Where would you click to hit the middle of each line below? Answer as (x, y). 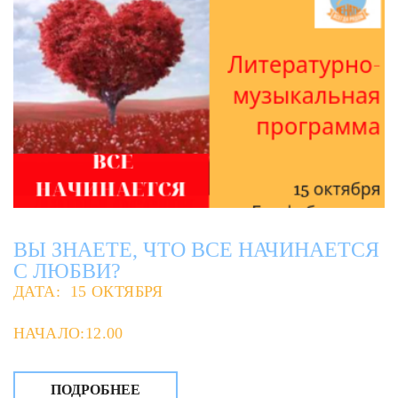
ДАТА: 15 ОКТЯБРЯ (88, 292)
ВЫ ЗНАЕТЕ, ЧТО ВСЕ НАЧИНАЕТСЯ (196, 250)
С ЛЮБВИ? (67, 271)
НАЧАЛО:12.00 (68, 334)
